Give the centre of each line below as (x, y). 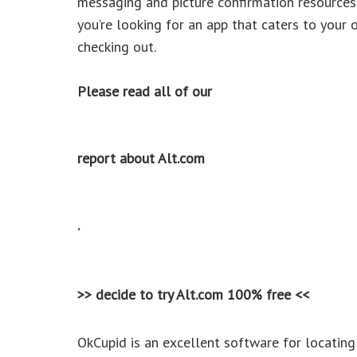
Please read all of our (145, 91)
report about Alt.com (141, 158)
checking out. (117, 46)
